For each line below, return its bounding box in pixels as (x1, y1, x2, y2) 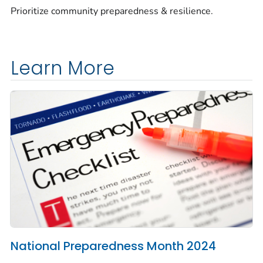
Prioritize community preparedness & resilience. (11, 4, 213, 18)
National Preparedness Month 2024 (11, 237, 216, 254)
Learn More (11, 55, 114, 81)
